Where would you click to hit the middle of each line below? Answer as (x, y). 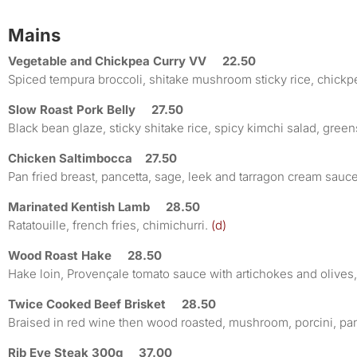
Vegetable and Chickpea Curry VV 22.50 (132, 61)
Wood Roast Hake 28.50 (85, 255)
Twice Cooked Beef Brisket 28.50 (112, 304)
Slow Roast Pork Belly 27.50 (96, 109)
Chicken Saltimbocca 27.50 (92, 158)
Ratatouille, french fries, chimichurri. (108, 225)
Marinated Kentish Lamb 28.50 (104, 206)
